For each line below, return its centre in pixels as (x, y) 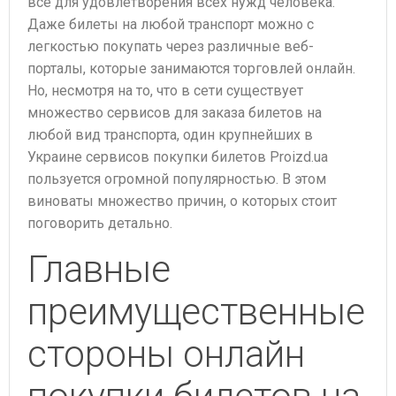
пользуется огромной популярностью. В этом (177, 179)
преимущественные (196, 312)
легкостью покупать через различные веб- (171, 46)
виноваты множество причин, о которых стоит (182, 201)
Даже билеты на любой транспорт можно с (171, 24)
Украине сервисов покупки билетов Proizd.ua (178, 157)
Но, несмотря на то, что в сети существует (165, 91)
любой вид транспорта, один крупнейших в (170, 135)
